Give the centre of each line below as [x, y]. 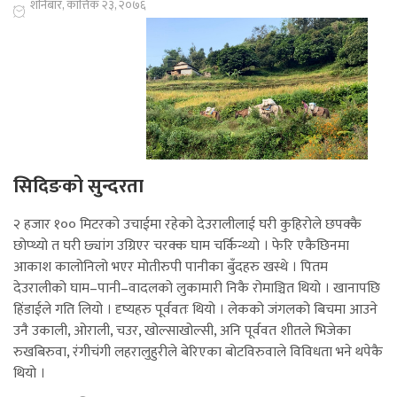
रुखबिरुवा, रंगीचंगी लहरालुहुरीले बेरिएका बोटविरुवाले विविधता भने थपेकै [198, 353]
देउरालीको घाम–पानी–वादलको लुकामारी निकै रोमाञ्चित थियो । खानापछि [197, 289]
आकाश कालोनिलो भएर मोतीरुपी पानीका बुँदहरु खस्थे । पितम [171, 268]
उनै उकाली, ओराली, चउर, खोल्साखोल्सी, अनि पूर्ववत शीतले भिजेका [182, 331]
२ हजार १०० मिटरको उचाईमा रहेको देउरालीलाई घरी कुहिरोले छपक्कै [187, 225]
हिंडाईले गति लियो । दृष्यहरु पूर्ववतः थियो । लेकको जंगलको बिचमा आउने [195, 310]
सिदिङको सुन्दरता [78, 187]
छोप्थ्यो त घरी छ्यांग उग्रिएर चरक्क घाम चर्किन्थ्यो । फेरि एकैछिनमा [181, 246]
